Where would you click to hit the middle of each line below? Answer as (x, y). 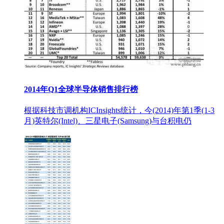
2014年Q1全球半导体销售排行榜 (81, 89)
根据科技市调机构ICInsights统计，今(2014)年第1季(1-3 (119, 110)
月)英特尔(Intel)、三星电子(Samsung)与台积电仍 (108, 121)
